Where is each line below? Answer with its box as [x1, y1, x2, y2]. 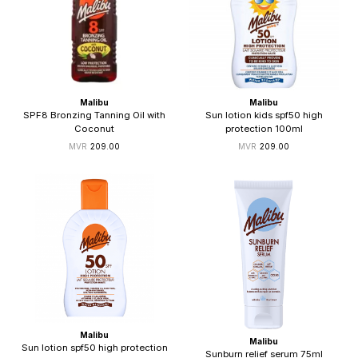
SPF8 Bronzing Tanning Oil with [23, 109, 165, 121]
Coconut [74, 122, 114, 134]
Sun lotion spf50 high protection [21, 341, 168, 353]
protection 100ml [225, 122, 303, 134]
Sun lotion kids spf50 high [205, 109, 323, 121]
